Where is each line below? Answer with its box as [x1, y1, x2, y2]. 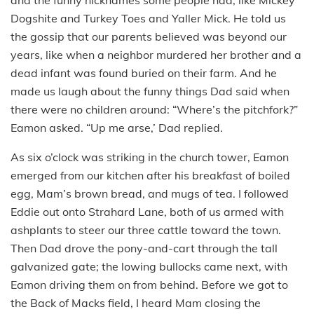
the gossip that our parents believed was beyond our [11, 29, 287, 43]
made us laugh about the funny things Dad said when [11, 83, 289, 98]
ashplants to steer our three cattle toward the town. [11, 222, 281, 237]
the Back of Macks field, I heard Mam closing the [11, 295, 261, 310]
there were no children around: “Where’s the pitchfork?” [11, 102, 298, 116]
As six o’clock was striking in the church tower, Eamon [11, 149, 289, 164]
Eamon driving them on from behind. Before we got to [11, 277, 288, 292]
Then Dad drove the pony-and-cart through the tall [11, 240, 278, 255]
